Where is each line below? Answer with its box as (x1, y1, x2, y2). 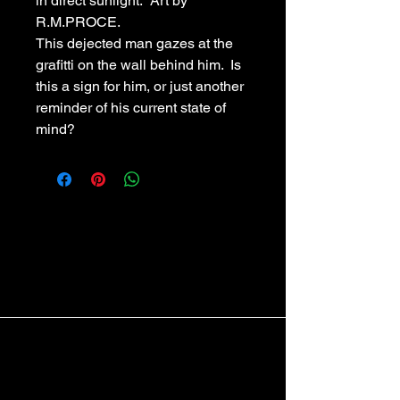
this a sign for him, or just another (36, 78, 247, 95)
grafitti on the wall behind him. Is (36, 56, 245, 73)
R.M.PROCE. (36, 13, 121, 30)
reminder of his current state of (36, 99, 229, 116)
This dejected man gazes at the (36, 35, 237, 52)
